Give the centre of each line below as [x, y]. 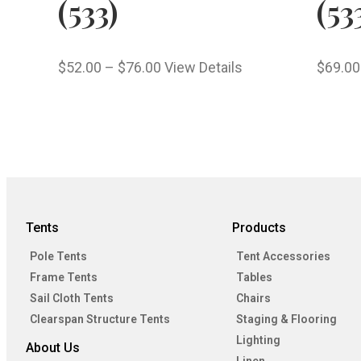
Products [259, 228]
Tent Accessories [283, 257]
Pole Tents [58, 257]
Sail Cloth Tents [72, 299]
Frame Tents [64, 278]
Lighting [258, 340]
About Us [53, 348]
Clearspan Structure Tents [100, 320]
